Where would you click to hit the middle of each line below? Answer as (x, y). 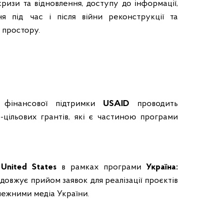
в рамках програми (102, 167)
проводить (154, 104)
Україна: (162, 167)
